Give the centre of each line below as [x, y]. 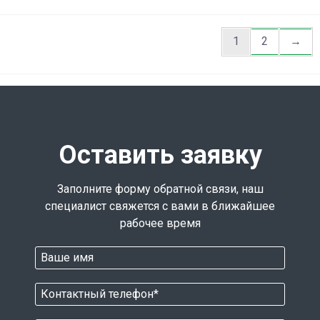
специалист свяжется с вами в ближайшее [160, 206]
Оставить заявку [160, 155]
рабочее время [160, 224]
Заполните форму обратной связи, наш [160, 189]
